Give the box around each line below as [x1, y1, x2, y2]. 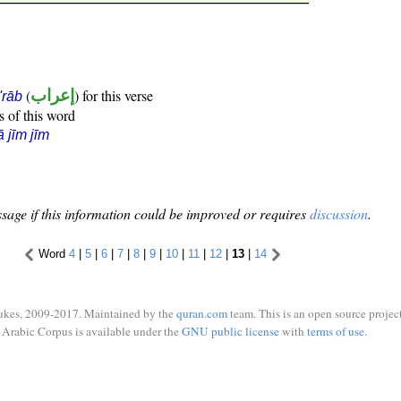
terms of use [306, 322, 364, 339]
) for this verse [74, 86, 153, 106]
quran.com [176, 305, 227, 321]
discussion [310, 204, 368, 224]
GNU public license [181, 322, 279, 339]
